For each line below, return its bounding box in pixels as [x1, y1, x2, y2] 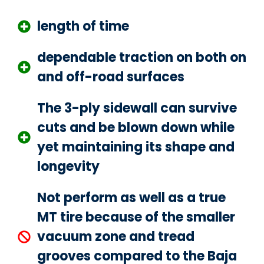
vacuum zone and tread [37, 227, 194, 246]
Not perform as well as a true [37, 189, 226, 207]
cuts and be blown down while [37, 118, 235, 137]
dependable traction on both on [37, 48, 246, 67]
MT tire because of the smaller [37, 208, 235, 227]
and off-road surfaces [37, 68, 184, 87]
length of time [37, 17, 129, 36]
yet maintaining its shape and [37, 138, 235, 157]
